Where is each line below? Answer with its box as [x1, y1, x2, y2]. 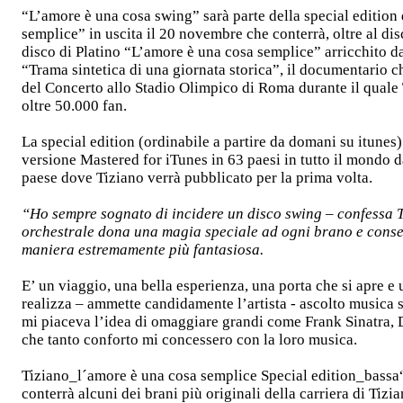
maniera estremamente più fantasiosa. [22, 241, 264, 258]
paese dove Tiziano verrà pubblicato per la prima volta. [22, 169, 372, 186]
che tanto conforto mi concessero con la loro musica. [22, 331, 357, 348]
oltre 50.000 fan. [22, 97, 127, 114]
